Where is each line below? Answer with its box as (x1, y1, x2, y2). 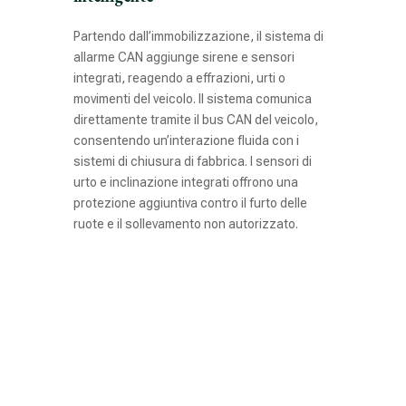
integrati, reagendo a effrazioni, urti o (72, 70, 285, 85)
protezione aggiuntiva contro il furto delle (72, 195, 307, 210)
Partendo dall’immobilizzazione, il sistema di (72, 28, 324, 43)
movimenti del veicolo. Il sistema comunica (72, 91, 312, 106)
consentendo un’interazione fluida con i (72, 132, 299, 148)
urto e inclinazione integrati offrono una (72, 174, 298, 189)
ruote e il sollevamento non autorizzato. (72, 216, 298, 231)
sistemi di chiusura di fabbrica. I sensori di (72, 153, 312, 169)
